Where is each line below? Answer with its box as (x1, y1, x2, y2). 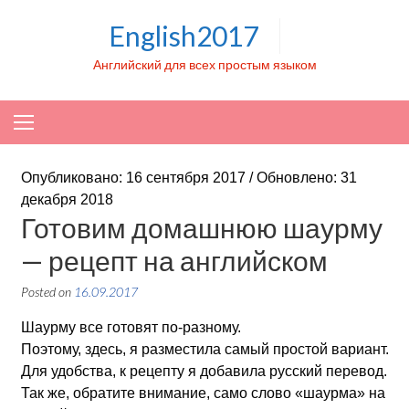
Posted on (20, 284, 74, 299)
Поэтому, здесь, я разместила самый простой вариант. (20, 341, 389, 357)
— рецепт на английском (20, 244, 328, 277)
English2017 (108, 19, 258, 52)
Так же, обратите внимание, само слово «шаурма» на (20, 385, 385, 401)
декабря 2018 (20, 192, 113, 207)
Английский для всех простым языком (92, 57, 317, 72)
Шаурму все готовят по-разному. (20, 320, 241, 335)
